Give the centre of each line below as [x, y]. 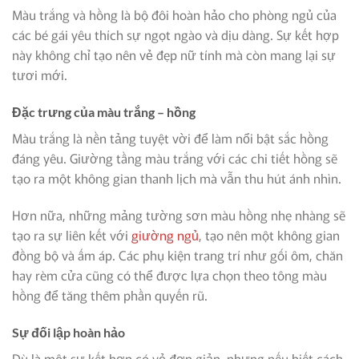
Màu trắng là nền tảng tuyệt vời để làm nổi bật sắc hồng [170, 138]
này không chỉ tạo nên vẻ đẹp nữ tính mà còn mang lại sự [174, 55]
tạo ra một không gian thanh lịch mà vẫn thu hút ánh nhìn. [177, 178]
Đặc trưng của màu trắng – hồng [104, 112]
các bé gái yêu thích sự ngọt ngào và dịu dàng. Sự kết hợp [175, 35]
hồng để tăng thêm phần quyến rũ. [110, 294]
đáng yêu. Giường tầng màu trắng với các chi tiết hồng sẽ [175, 158]
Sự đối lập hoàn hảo [69, 332]
